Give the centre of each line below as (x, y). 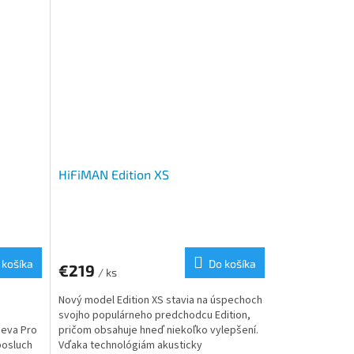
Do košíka (232, 264)
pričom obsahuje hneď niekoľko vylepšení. (158, 331)
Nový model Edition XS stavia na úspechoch (160, 301)
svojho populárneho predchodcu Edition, (154, 316)
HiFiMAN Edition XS (113, 175)
